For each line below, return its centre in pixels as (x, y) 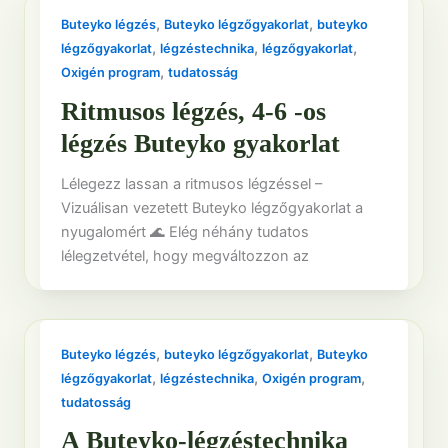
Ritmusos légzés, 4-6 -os (194, 111)
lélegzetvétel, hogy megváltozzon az (185, 255)
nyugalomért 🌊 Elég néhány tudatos (185, 231)
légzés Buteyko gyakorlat (201, 143)
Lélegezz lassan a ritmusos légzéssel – (192, 183)
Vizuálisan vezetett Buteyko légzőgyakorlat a (212, 207)
